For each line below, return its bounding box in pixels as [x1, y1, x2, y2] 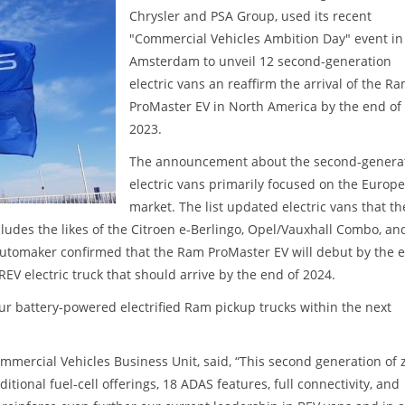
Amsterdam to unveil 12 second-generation [129, 52, 391, 70]
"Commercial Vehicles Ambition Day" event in [129, 29, 403, 47]
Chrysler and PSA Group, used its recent [129, 6, 372, 24]
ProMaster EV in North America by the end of [129, 97, 401, 115]
